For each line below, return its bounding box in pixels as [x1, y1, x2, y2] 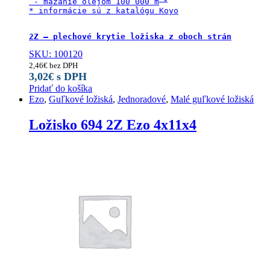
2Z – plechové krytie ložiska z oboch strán [29, 31, 231, 41]
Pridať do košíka [29, 83, 92, 93]
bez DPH [48, 60, 78, 70]
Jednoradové [118, 93, 166, 104]
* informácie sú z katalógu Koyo [29, 5, 178, 15]
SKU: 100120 [29, 48, 83, 59]
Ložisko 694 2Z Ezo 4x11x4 [29, 116, 196, 133]
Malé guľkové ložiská [171, 93, 254, 104]
